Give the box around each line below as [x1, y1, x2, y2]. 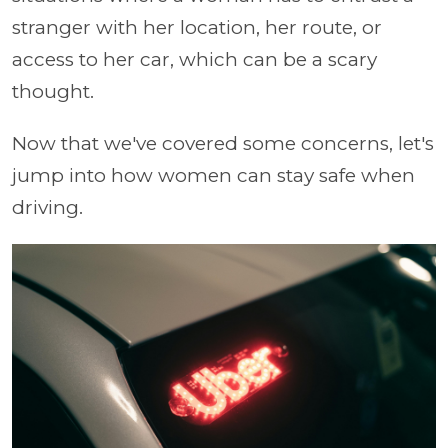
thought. [12, 80, 94, 103]
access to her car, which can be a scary [12, 48, 377, 71]
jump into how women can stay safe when [12, 164, 415, 187]
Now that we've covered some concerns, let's [12, 132, 434, 155]
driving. [12, 196, 83, 219]
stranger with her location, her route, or [12, 16, 382, 39]
